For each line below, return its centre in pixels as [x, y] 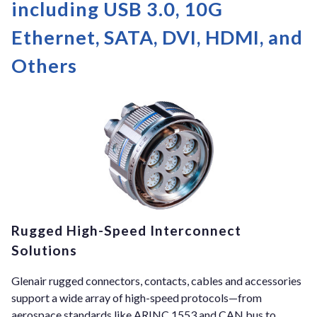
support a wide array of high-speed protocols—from [137, 298]
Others [44, 66]
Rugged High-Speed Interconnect [126, 230]
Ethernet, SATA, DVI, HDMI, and [157, 38]
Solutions [44, 250]
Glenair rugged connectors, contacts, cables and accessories [156, 281]
